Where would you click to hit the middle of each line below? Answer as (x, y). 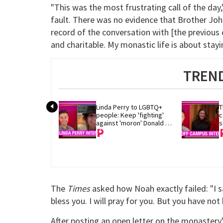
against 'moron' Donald (130, 123)
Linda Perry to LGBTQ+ (129, 107)
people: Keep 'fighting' (130, 115)
